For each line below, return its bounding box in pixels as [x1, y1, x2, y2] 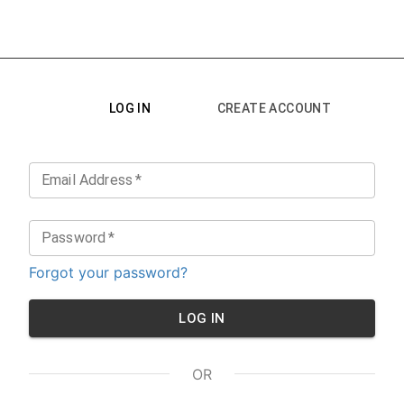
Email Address [41, 171, 133, 188]
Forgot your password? [29, 263, 188, 281]
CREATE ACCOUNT [216, 101, 332, 115]
